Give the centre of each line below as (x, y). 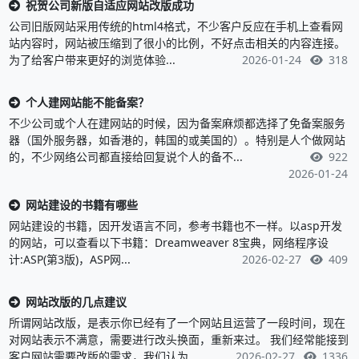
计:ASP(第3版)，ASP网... (69, 259)
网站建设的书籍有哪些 (81, 204)
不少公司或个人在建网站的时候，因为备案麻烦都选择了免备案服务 (177, 123)
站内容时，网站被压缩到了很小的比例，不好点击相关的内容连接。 (177, 42)
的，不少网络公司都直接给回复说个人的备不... (125, 156)
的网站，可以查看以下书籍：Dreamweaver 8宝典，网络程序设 (168, 242)
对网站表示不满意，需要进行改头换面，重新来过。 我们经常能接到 (178, 339)
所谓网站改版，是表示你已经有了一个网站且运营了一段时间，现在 (177, 322)
